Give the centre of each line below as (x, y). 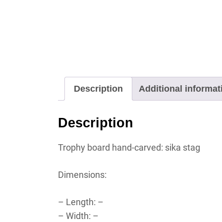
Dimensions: (82, 174)
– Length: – (81, 202)
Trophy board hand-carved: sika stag (129, 147)
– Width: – (78, 216)
